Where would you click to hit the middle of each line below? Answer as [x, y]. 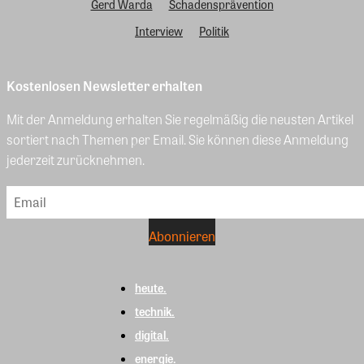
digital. [152, 334]
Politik [214, 30]
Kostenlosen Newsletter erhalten [104, 85]
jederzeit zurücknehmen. [76, 159]
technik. [155, 311]
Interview [159, 30]
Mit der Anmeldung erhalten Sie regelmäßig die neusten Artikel [180, 119]
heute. [151, 287]
